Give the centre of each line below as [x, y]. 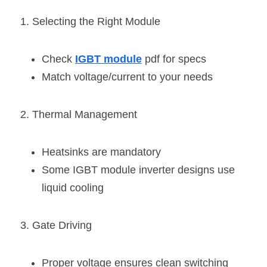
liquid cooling [73, 187]
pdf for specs [174, 59]
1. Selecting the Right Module [90, 21]
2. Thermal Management [79, 114]
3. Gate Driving [56, 225]
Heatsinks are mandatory [101, 152]
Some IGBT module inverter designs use [138, 170]
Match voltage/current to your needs [127, 77]
